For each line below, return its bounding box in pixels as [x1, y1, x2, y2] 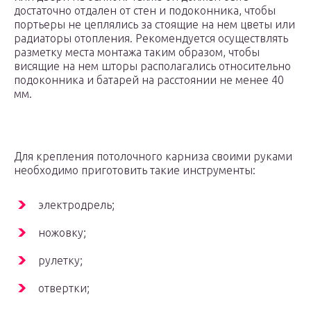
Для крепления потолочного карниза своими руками [14, 150, 292, 163]
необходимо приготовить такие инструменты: [14, 164, 255, 177]
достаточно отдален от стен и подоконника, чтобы [14, 4, 276, 17]
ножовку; [38, 226, 86, 239]
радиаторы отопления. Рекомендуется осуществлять [14, 32, 288, 45]
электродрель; [38, 199, 115, 212]
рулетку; [38, 254, 83, 267]
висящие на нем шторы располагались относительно [14, 60, 291, 73]
